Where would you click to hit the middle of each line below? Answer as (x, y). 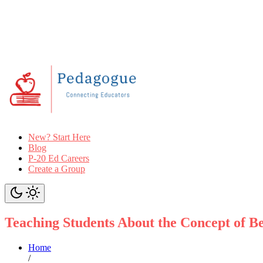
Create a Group (57, 168)
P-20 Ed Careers (59, 158)
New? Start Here (59, 137)
